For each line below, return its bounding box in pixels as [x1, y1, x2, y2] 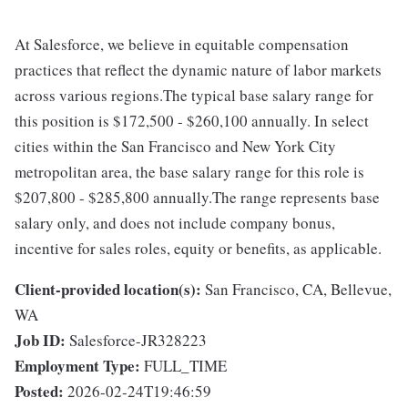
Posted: [15, 380, 64, 403]
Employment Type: [15, 354, 140, 377]
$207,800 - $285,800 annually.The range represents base [15, 187, 380, 208]
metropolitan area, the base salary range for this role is [15, 161, 364, 182]
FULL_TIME [144, 355, 227, 376]
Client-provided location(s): [15, 278, 201, 301]
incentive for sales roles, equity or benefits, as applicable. [15, 238, 382, 259]
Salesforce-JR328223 [69, 330, 207, 351]
